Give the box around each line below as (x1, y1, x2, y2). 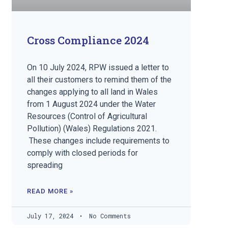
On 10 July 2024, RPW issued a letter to (27, 63, 169, 73)
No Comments (85, 212, 131, 220)
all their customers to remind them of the (27, 75, 172, 85)
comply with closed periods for (27, 148, 138, 158)
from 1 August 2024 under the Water (27, 99, 156, 109)
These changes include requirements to (27, 136, 170, 146)
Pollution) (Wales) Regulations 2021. (27, 124, 157, 134)
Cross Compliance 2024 (27, 33, 150, 48)
